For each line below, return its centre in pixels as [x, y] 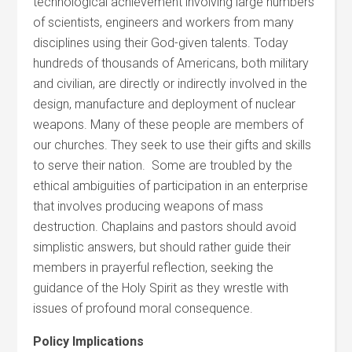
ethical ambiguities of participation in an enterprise [171, 186]
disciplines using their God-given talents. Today [161, 43]
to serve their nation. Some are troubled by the [163, 165]
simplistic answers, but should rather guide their [162, 247]
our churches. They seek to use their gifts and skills [172, 145]
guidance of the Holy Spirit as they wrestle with [161, 288]
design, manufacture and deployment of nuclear [165, 104]
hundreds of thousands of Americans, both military [171, 63]
